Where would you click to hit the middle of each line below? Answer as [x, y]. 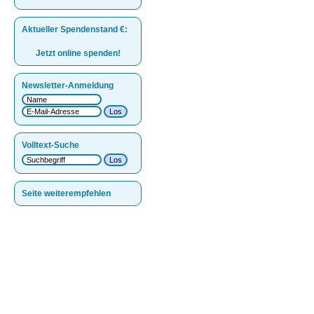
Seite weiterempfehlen [66, 193]
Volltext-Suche [50, 145]
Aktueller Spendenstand [71, 29]
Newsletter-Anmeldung [68, 86]
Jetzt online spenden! [78, 53]
